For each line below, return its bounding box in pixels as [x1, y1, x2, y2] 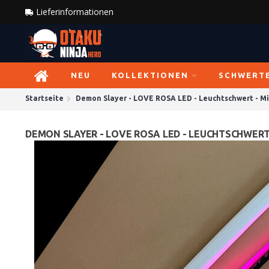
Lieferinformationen [34, 6, 113, 17]
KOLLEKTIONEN [112, 71, 189, 79]
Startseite [25, 94, 64, 102]
